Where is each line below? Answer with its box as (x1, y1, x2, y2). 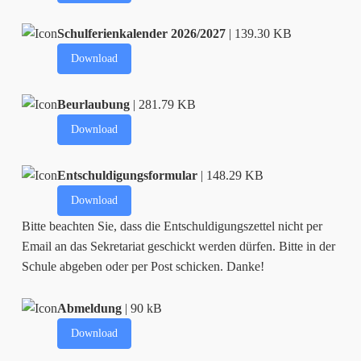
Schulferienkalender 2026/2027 (57, 26, 226, 40)
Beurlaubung (57, 97, 131, 111)
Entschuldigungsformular (57, 168, 198, 182)
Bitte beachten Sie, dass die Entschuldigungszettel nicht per (22, 218, 323, 233)
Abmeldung (57, 301, 122, 315)
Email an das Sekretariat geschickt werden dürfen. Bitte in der (22, 239, 336, 253)
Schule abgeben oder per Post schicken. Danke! (22, 259, 265, 273)
